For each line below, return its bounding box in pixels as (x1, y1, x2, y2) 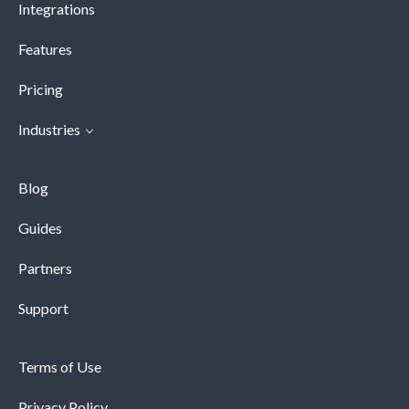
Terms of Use (18, 358, 101, 376)
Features (18, 40, 72, 58)
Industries (18, 121, 80, 139)
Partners (18, 259, 72, 278)
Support (18, 299, 68, 318)
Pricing (18, 80, 63, 99)
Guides (18, 219, 62, 237)
